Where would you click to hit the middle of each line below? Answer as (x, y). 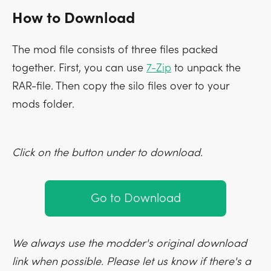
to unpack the (206, 68)
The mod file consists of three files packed (115, 50)
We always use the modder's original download (129, 244)
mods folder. (43, 105)
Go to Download (135, 198)
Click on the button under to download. (107, 153)
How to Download (73, 19)
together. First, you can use (79, 68)
